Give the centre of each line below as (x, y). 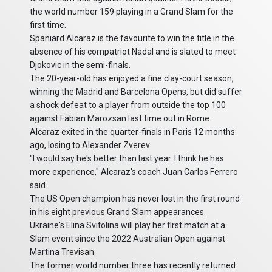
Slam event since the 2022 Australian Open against (127, 239)
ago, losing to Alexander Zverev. (90, 145)
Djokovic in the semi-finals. (80, 65)
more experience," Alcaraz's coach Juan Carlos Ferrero (134, 172)
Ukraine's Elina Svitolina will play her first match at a (127, 226)
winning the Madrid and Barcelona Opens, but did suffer (136, 92)
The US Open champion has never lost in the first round (135, 199)
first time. (48, 25)
